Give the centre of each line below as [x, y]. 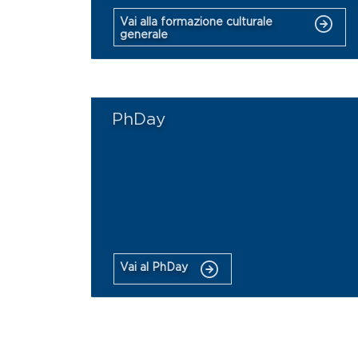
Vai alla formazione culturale [196, 22]
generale [143, 35]
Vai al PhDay [153, 267]
